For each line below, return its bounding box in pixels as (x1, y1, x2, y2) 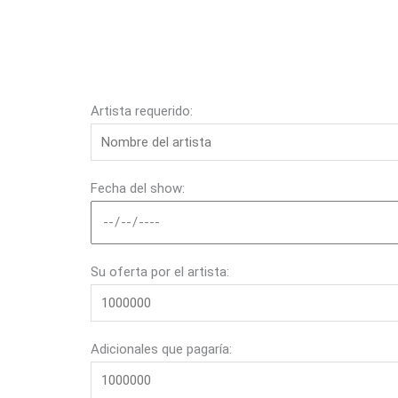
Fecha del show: (91, 180, 185, 196)
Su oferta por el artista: (91, 263, 229, 280)
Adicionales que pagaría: (91, 341, 232, 357)
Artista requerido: (91, 102, 193, 119)
